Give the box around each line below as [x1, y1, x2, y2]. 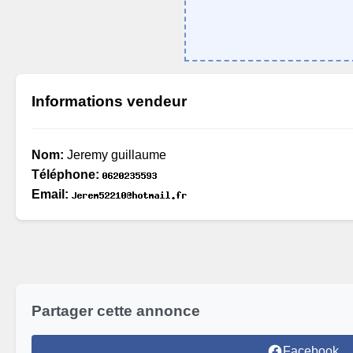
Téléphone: [32, 168, 99, 181]
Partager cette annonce [32, 303, 200, 319]
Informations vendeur [32, 93, 187, 110]
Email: [32, 188, 69, 201]
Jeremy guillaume [64, 148, 166, 162]
